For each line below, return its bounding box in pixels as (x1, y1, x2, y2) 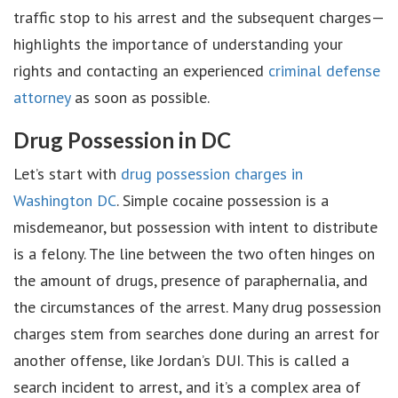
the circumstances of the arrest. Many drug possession (13, 297, 381, 317)
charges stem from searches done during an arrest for (13, 323, 379, 344)
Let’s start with (13, 163, 121, 184)
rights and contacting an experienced (13, 60, 268, 81)
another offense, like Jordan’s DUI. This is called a (13, 350, 349, 370)
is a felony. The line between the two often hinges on (13, 243, 375, 264)
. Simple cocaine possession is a (116, 190, 329, 211)
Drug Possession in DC (13, 127, 231, 153)
